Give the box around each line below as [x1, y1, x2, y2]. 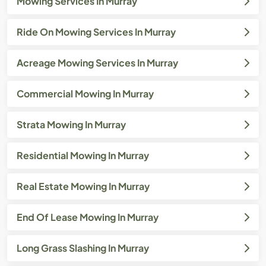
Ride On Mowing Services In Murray [17, 25, 176, 38]
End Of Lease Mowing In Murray [17, 210, 159, 223]
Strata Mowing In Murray [17, 118, 126, 131]
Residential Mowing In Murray [17, 148, 149, 161]
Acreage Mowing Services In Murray [17, 56, 178, 69]
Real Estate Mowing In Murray [17, 179, 150, 192]
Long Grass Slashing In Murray [17, 241, 149, 254]
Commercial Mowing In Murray [17, 87, 154, 100]
